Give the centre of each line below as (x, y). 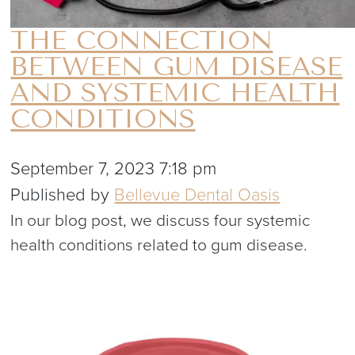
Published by (63, 195)
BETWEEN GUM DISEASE (177, 67)
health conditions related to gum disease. (159, 246)
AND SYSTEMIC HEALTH (175, 93)
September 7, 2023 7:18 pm (114, 169)
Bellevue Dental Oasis (197, 195)
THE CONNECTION (142, 41)
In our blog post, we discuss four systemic (160, 221)
